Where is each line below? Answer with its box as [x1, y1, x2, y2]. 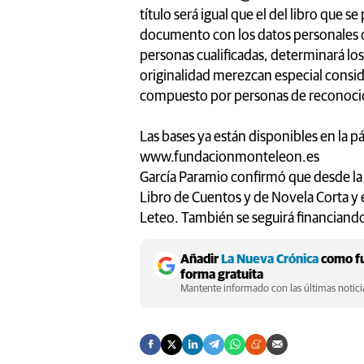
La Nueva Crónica [221, 252, 318, 266]
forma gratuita [180, 267, 263, 281]
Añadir [180, 252, 221, 266]
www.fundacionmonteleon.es [140, 149, 319, 165]
